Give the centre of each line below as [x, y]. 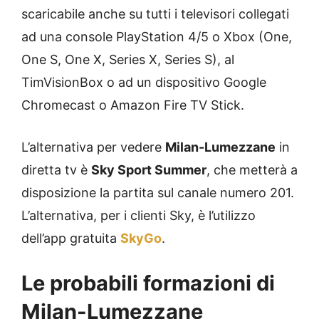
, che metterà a [252, 170]
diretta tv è [56, 170]
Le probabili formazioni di [148, 283]
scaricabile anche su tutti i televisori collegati [155, 14]
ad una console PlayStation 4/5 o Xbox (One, [157, 37]
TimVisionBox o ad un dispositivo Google [144, 83]
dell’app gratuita [71, 239]
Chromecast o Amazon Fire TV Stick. [133, 105]
